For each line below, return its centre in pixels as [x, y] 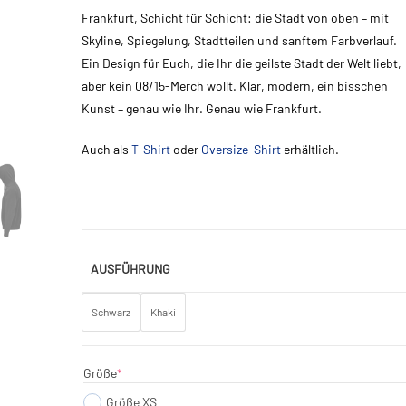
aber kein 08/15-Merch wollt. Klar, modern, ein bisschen [235, 86]
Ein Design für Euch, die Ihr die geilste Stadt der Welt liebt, [242, 63]
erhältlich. [310, 149]
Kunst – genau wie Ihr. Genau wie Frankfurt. [202, 108]
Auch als [107, 149]
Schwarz [111, 312]
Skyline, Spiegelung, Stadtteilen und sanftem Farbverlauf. [240, 40]
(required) [149, 372]
